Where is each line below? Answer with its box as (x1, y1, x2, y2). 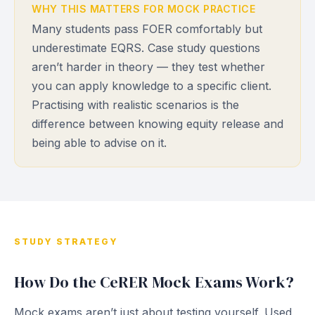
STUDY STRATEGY (14, 236, 118, 247)
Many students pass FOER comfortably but (32, 22, 262, 36)
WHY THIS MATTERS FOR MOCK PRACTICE (32, 3, 255, 15)
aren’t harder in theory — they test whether (32, 60, 265, 74)
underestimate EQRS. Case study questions (32, 41, 260, 55)
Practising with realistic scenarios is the (32, 98, 239, 112)
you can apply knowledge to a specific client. (32, 79, 271, 93)
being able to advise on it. (32, 136, 167, 150)
